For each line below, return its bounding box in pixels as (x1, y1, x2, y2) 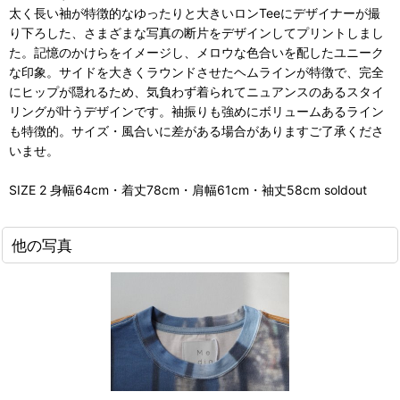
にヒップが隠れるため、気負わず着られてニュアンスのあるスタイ (9, 84, 384, 100)
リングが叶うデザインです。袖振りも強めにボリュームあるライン (9, 104, 384, 120)
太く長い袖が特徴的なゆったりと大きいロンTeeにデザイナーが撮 (9, 5, 380, 21)
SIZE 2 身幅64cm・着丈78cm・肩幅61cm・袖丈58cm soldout (9, 182, 367, 198)
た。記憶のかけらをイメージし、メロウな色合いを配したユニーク (9, 45, 384, 61)
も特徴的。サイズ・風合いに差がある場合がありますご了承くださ (9, 123, 384, 139)
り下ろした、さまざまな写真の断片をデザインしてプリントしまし (9, 25, 384, 41)
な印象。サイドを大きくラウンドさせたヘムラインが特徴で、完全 (9, 64, 384, 80)
